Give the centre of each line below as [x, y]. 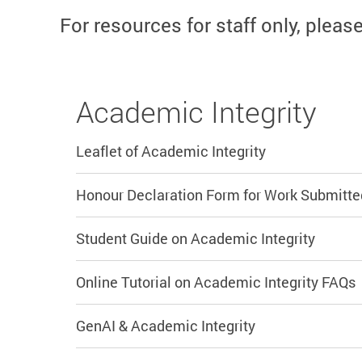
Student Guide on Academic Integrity [196, 239]
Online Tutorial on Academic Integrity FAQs [216, 282]
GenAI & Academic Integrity [166, 326]
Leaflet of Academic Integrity [171, 152]
